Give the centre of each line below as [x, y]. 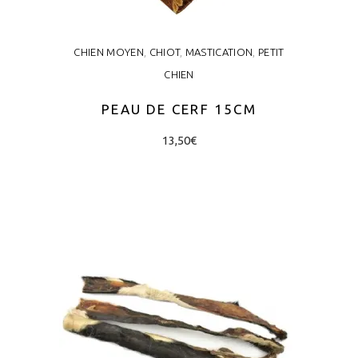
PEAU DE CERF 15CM [179, 109]
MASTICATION [219, 52]
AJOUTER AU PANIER [179, 201]
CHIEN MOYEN [109, 52]
